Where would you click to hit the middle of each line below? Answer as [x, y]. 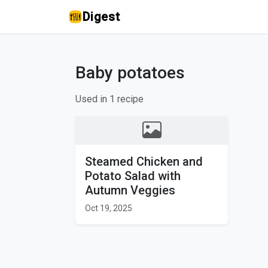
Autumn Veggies [130, 190]
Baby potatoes [130, 73]
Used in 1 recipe [109, 99]
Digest [101, 17]
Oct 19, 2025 [109, 208]
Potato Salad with [133, 176]
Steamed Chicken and [144, 162]
